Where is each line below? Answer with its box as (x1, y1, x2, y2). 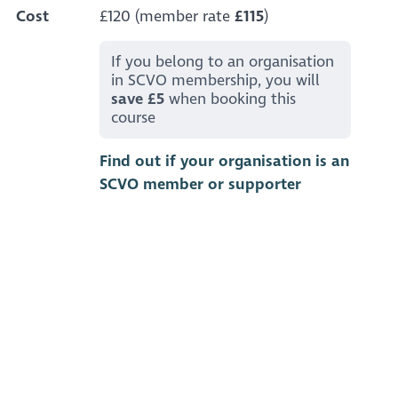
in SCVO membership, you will (111, 70, 321, 90)
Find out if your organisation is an (99, 152, 349, 171)
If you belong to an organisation (111, 52, 335, 71)
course (111, 107, 156, 127)
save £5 (111, 89, 165, 108)
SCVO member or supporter (99, 175, 301, 195)
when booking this (164, 89, 297, 108)
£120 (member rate (99, 7, 235, 27)
